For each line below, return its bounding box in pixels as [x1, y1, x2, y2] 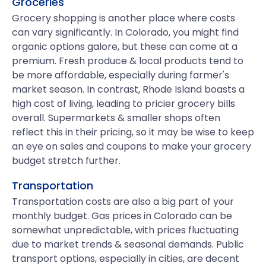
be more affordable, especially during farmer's [12, 68, 229, 82]
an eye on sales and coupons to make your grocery [12, 140, 251, 153]
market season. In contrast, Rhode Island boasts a [12, 83, 245, 96]
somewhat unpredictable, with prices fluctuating [12, 223, 239, 237]
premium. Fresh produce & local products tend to [12, 54, 243, 68]
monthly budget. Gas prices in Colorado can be [12, 209, 232, 223]
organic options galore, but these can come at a [12, 40, 237, 53]
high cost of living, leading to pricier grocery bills [12, 97, 235, 110]
